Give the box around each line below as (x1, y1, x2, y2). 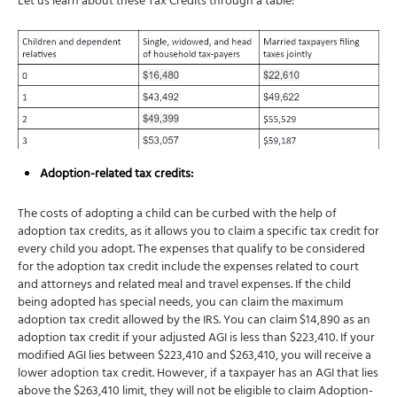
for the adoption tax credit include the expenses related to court (18, 256, 359, 281)
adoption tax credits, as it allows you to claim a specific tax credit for (18, 221, 379, 245)
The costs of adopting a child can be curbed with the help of (18, 203, 337, 228)
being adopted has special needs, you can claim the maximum (18, 292, 343, 316)
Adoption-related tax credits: (40, 163, 193, 188)
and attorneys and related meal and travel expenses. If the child (18, 274, 351, 299)
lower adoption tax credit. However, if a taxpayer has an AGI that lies (18, 362, 378, 387)
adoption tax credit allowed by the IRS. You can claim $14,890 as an (18, 309, 370, 334)
